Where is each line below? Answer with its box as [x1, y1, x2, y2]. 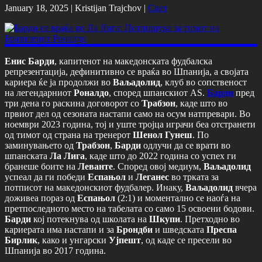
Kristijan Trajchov [75, 2, 142, 13]
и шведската [153, 224, 206, 235]
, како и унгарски [37, 235, 109, 245]
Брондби [116, 224, 153, 235]
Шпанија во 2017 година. [5, 245, 106, 256]
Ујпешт [109, 235, 141, 245]
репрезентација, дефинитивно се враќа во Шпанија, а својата [5, 66, 249, 77]
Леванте [78, 161, 113, 171]
